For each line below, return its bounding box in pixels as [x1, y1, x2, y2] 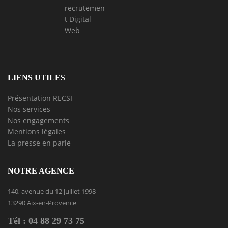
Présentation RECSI [8, 93, 72, 103]
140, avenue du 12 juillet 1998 [8, 186, 96, 196]
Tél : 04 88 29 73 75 [8, 215, 84, 226]
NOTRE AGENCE [8, 166, 74, 175]
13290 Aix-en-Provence [8, 197, 76, 207]
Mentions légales [8, 126, 66, 136]
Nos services [8, 104, 50, 114]
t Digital [65, 14, 91, 24]
